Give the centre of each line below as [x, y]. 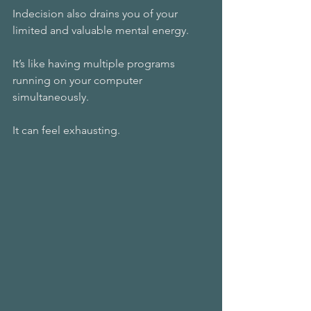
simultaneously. [52, 97]
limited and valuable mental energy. [102, 30]
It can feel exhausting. [66, 130]
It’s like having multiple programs [95, 64]
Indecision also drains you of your [96, 14]
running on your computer [79, 80]
